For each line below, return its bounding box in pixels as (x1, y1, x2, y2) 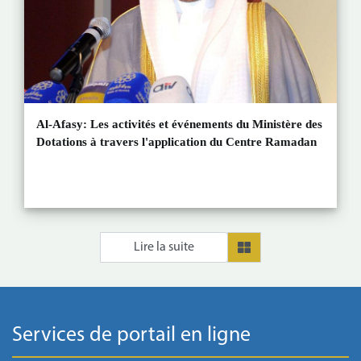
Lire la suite (134, 240, 194, 254)
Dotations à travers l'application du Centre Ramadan (36, 135, 317, 148)
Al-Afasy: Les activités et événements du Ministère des (36, 117, 322, 131)
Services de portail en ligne (12, 324, 251, 346)
